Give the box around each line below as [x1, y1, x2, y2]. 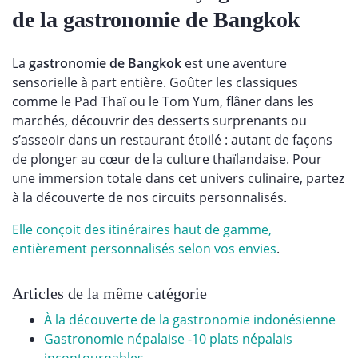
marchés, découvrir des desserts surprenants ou [12, 112, 307, 130]
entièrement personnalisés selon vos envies [12, 240, 276, 258]
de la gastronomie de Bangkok [12, 7, 300, 33]
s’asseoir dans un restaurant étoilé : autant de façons [12, 131, 332, 149]
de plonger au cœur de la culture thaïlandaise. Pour [12, 150, 322, 169]
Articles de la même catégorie [12, 284, 207, 303]
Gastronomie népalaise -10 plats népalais [44, 330, 292, 348]
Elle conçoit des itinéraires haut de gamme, [12, 221, 272, 239]
